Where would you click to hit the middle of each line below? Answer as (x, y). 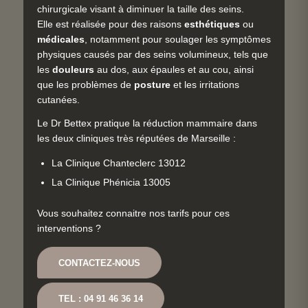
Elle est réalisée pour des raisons (111, 24)
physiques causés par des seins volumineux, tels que (153, 55)
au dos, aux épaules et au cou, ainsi (174, 70)
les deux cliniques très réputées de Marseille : (136, 138)
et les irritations (205, 85)
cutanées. (58, 100)
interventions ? (69, 229)
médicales (61, 40)
